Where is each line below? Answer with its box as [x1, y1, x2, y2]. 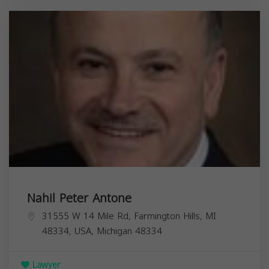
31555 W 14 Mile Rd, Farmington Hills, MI [42, 207, 216, 225]
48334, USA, [42, 222, 97, 240]
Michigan [97, 222, 132, 240]
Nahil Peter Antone [27, 186, 131, 210]
